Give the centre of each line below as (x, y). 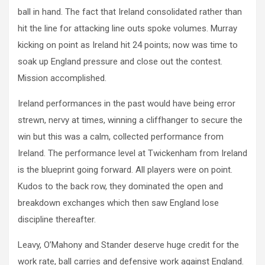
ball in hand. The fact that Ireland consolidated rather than (130, 12)
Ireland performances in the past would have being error (127, 104)
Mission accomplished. (62, 78)
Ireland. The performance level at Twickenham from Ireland (132, 153)
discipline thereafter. (57, 220)
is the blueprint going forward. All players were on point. (125, 170)
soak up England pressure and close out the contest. (120, 62)
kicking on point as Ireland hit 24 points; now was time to (128, 45)
